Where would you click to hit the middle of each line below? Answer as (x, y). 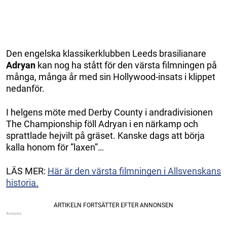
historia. (22, 182)
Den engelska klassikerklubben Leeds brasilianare (106, 53)
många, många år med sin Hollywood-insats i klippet (111, 77)
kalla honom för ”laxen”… (55, 147)
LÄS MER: (27, 171)
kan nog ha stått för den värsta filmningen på (126, 65)
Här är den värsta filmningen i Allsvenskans (134, 171)
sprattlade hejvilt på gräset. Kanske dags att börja (105, 135)
